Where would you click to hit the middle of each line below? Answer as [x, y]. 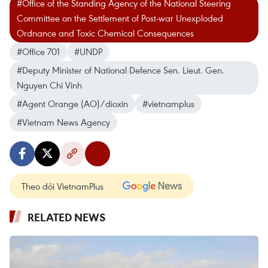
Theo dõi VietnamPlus [63, 186]
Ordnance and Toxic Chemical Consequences [105, 33]
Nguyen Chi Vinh [49, 85]
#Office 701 [38, 51]
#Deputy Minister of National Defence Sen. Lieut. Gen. [121, 70]
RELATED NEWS [67, 217]
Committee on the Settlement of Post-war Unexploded [120, 18]
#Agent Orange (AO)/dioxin [72, 103]
